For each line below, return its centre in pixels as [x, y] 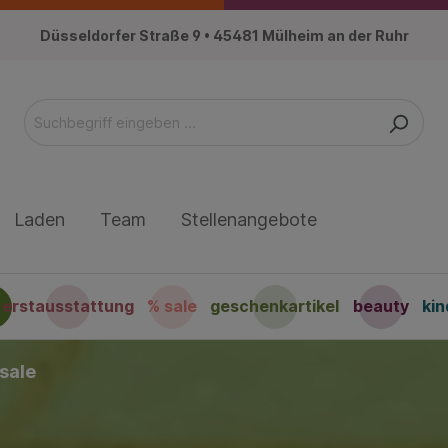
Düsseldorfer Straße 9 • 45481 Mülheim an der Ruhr [224, 35]
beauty [380, 306]
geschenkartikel [275, 306]
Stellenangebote [249, 220]
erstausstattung [68, 306]
